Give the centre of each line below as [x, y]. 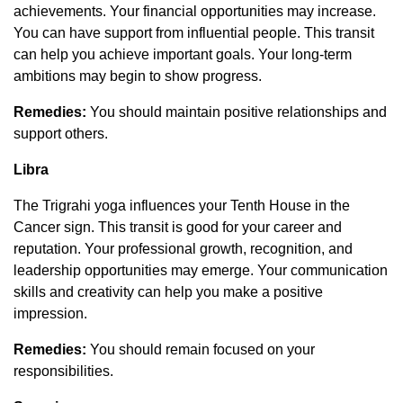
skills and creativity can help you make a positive [168, 291]
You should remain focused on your [201, 349]
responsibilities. [63, 371]
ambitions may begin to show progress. [138, 76]
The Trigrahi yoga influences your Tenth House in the [182, 205]
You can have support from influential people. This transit [194, 32]
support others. [61, 133]
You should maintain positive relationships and [237, 112]
